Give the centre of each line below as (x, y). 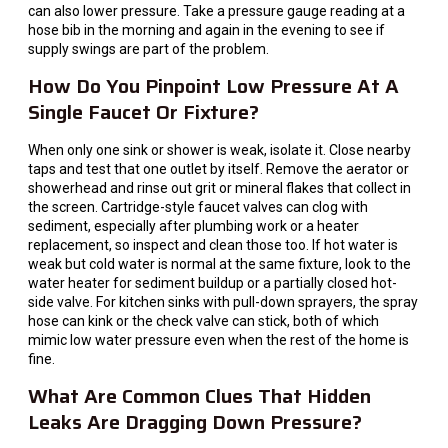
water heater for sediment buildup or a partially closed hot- (212, 282)
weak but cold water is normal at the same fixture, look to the (219, 263)
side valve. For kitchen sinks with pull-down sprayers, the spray (223, 301)
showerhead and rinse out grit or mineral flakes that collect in (219, 187)
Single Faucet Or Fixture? (143, 111)
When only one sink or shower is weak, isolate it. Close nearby (219, 149)
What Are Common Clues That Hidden (199, 396)
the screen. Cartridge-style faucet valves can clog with (198, 206)
